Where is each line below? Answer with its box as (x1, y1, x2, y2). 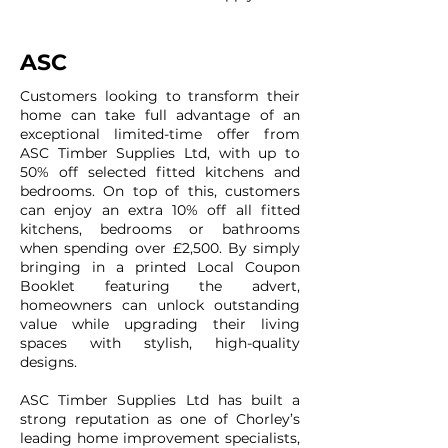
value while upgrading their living (20, 315, 300, 333)
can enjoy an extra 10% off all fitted (20, 201, 300, 219)
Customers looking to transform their (20, 87, 300, 105)
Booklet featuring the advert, (20, 277, 300, 295)
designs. (20, 353, 77, 371)
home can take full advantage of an (20, 106, 300, 124)
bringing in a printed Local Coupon (20, 258, 300, 276)
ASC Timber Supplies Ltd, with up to (20, 144, 300, 162)
